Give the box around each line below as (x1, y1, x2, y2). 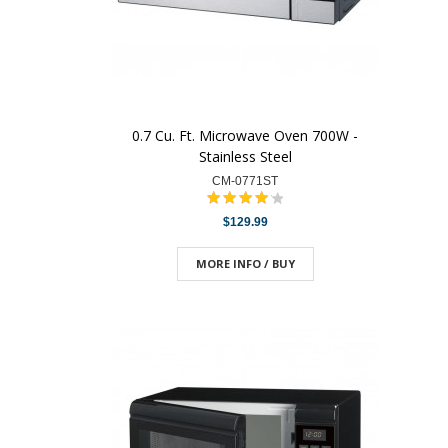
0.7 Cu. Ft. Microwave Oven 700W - (132, 126, 358, 145)
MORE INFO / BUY (195, 256, 295, 271)
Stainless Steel (198, 147, 292, 166)
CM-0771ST (212, 174, 278, 188)
